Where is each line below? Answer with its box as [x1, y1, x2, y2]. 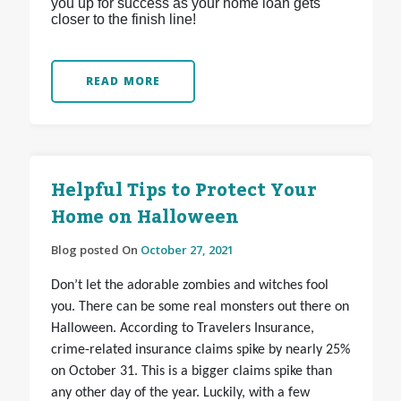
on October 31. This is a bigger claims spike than [50, 364, 332, 380]
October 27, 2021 [140, 242, 234, 259]
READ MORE [85, 73, 161, 90]
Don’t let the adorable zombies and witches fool [50, 278, 328, 294]
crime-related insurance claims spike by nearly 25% [50, 343, 350, 358]
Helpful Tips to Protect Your [50, 173, 317, 209]
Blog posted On [50, 242, 141, 259]
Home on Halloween [50, 200, 239, 236]
